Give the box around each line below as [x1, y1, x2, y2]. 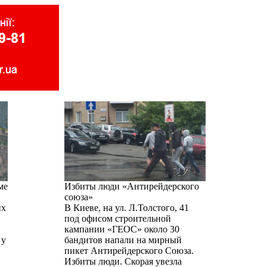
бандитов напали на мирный [64, 235, 182, 245]
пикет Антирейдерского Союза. [64, 246, 194, 256]
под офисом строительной [64, 213, 171, 223]
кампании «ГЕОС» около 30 [64, 224, 179, 234]
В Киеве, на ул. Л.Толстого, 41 [64, 203, 189, 213]
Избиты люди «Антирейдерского [64, 181, 199, 191]
